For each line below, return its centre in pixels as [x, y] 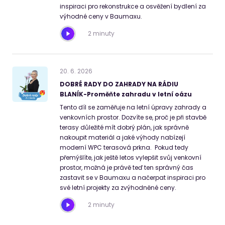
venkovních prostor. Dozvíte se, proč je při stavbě [133, 118]
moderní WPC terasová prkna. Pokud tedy [124, 148]
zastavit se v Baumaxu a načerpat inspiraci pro [133, 178]
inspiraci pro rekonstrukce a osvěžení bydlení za [133, 7]
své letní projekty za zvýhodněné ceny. [119, 188]
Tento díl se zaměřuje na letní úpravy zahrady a [133, 107]
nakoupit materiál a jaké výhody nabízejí [123, 138]
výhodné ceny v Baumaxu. [101, 17]
